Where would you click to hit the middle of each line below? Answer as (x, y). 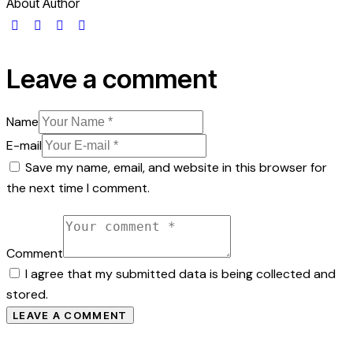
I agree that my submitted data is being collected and (180, 274)
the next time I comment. (78, 188)
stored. (27, 295)
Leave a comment (112, 78)
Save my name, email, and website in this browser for (176, 167)
